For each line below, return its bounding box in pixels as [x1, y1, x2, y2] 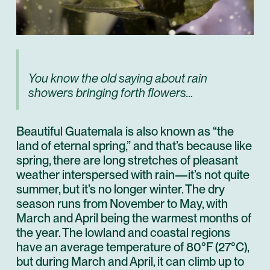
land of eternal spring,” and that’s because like [16, 138, 252, 153]
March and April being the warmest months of [16, 210, 251, 225]
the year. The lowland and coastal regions [16, 225, 230, 240]
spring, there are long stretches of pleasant [16, 152, 238, 168]
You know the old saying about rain [28, 71, 207, 86]
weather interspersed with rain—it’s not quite [16, 167, 250, 182]
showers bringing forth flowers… [28, 85, 193, 100]
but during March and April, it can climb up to [16, 254, 244, 269]
